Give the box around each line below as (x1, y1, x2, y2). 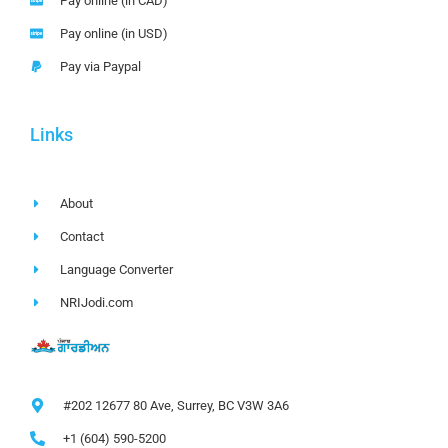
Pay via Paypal (60, 58, 142, 74)
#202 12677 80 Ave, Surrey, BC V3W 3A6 (62, 397, 289, 413)
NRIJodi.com (60, 294, 134, 310)
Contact (60, 228, 105, 244)
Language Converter (60, 261, 174, 277)
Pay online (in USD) (60, 25, 169, 41)
